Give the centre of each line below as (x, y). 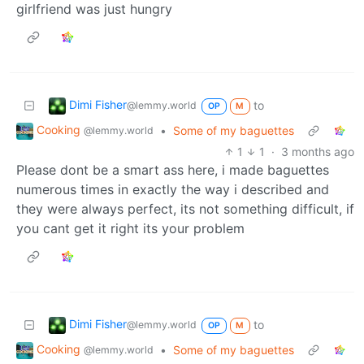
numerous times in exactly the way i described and (173, 189)
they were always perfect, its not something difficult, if (185, 208)
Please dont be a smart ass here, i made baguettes (173, 169)
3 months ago (318, 151)
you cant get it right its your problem (130, 228)
